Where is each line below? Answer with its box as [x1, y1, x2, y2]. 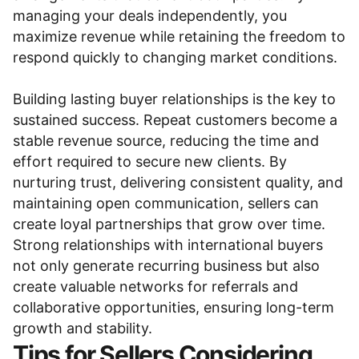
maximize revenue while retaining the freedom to [13, 28, 345, 45]
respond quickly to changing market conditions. [13, 49, 337, 66]
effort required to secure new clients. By [13, 153, 287, 170]
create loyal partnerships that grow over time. [13, 216, 325, 232]
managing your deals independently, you [13, 7, 287, 24]
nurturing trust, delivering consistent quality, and [13, 174, 343, 191]
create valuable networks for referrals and [13, 278, 298, 295]
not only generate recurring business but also [13, 257, 320, 274]
